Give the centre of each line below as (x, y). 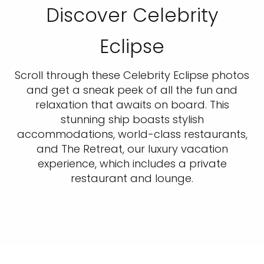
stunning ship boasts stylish (132, 120)
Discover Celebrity (132, 15)
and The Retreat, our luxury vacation (132, 149)
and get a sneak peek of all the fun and (132, 90)
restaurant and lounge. (132, 179)
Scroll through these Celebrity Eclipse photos (132, 75)
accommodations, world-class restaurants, (132, 134)
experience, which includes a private (132, 164)
